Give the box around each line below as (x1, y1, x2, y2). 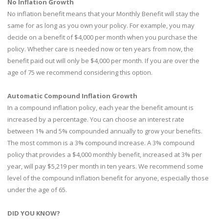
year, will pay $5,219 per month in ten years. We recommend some (7, 162, 203, 171)
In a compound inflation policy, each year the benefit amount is (7, 103, 194, 112)
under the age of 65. (7, 185, 67, 194)
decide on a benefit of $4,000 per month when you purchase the (7, 33, 197, 42)
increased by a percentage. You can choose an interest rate (7, 115, 184, 124)
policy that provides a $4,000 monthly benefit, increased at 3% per (7, 150, 202, 159)
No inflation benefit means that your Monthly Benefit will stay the (7, 9, 199, 18)
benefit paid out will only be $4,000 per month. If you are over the (7, 56, 199, 65)
